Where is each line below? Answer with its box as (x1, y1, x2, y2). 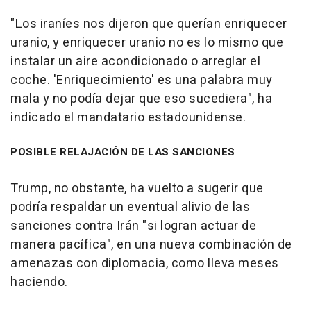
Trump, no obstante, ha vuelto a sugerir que (10, 179, 264, 199)
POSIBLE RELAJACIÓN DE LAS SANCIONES (10, 144, 235, 160)
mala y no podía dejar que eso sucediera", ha (10, 90, 272, 109)
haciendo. (10, 273, 68, 292)
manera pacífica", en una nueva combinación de (10, 235, 292, 255)
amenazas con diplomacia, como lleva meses (10, 254, 279, 274)
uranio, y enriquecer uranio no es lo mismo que (10, 33, 283, 53)
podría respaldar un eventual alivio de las (10, 198, 250, 217)
